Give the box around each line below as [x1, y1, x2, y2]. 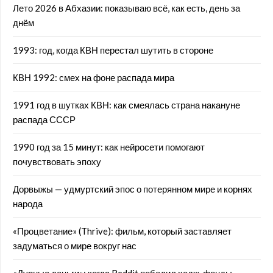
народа [13, 198, 43, 209]
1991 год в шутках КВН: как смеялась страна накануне [13, 99, 240, 110]
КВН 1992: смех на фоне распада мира [13, 72, 174, 83]
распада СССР [13, 114, 76, 125]
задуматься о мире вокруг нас [13, 240, 136, 251]
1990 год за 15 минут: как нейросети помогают [13, 141, 205, 152]
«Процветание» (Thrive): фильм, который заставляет [13, 225, 232, 236]
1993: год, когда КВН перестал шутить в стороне [13, 44, 213, 55]
